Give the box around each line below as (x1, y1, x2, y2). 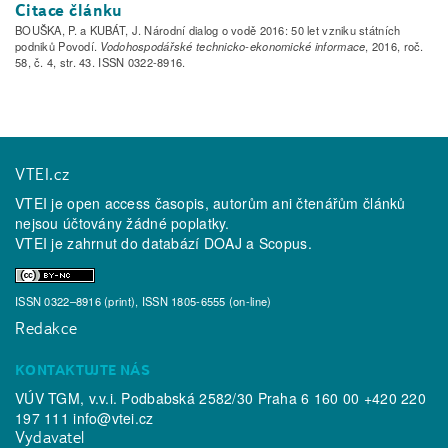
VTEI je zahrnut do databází (15, 233, 204, 254)
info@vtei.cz (73, 407, 154, 428)
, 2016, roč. (365, 38, 424, 55)
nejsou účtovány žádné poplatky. (15, 213, 230, 234)
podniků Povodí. (15, 38, 101, 55)
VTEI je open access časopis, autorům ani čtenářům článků (15, 193, 406, 214)
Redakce (15, 318, 78, 339)
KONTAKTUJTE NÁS (15, 360, 151, 379)
